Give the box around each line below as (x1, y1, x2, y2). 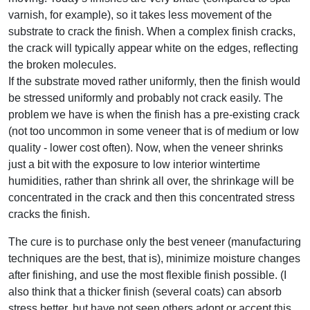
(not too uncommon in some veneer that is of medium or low (8, 125, 299, 137)
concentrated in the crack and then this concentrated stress (8, 191, 295, 203)
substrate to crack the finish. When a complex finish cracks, (8, 25, 295, 37)
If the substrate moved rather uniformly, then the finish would (8, 75, 300, 87)
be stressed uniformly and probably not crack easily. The (8, 91, 283, 104)
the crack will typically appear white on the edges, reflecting (8, 42, 298, 54)
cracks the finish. (8, 208, 90, 220)
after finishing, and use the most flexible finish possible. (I (8, 268, 286, 281)
